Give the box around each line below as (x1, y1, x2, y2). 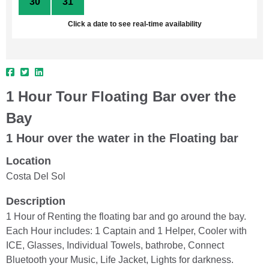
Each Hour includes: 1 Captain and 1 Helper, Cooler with (6, 225, 247, 236)
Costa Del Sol (6, 171, 65, 181)
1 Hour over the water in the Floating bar (6, 131, 238, 145)
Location (6, 154, 51, 167)
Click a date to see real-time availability (67, 19, 202, 28)
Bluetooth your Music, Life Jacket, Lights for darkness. (6, 254, 234, 265)
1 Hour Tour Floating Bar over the (6, 88, 236, 104)
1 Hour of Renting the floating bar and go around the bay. (6, 211, 246, 222)
